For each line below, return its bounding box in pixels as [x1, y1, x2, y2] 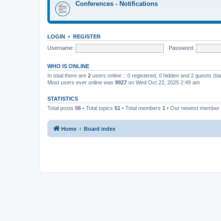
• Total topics [81, 105, 114, 111]
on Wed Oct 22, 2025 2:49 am [127, 79, 200, 85]
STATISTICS [47, 96, 78, 102]
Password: [168, 44, 194, 51]
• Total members [120, 105, 162, 111]
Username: [47, 44, 74, 51]
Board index [84, 125, 115, 132]
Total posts [47, 105, 75, 111]
